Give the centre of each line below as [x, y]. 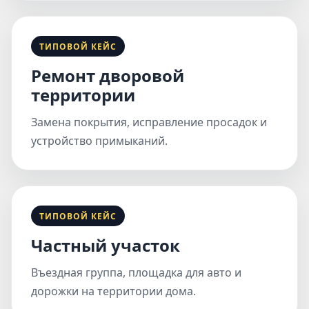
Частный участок [106, 245]
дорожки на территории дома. [113, 291]
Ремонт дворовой [108, 76]
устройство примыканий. [99, 141]
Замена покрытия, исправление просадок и [149, 122]
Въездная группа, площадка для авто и [136, 272]
